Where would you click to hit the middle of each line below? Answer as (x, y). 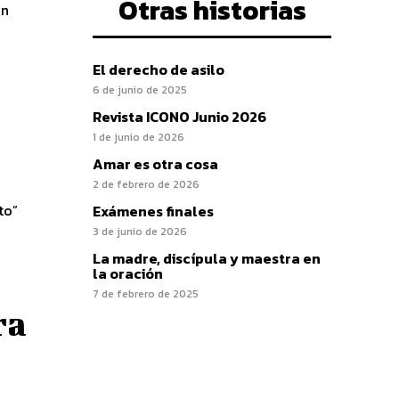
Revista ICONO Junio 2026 (179, 117)
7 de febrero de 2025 (146, 294)
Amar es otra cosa (155, 164)
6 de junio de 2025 (140, 90)
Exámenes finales (153, 212)
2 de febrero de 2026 (146, 185)
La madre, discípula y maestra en (207, 259)
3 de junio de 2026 (140, 232)
